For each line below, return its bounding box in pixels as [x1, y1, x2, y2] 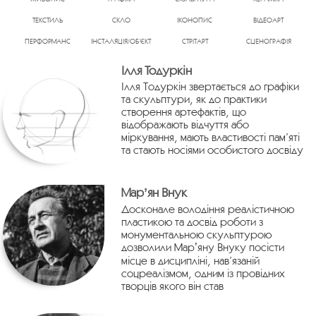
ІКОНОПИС [177, 16, 213, 24]
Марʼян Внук [121, 184, 187, 200]
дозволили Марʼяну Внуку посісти [121, 240, 284, 253]
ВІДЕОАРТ [253, 16, 284, 24]
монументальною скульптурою [121, 227, 272, 241]
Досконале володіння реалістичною [121, 202, 294, 215]
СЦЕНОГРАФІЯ [245, 37, 291, 45]
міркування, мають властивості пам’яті [121, 130, 300, 143]
